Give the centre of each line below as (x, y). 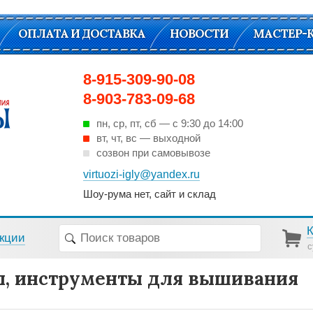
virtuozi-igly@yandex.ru (141, 174)
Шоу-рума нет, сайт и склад (150, 194)
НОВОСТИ (199, 34)
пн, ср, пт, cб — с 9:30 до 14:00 (170, 123)
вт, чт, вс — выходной (148, 138)
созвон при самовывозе (153, 153)
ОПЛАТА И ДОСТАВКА (82, 34)
